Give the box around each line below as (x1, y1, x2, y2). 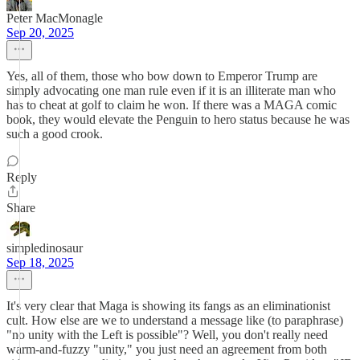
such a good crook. (6, 127, 103, 141)
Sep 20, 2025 (6, 26, 74, 39)
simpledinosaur (6, 241, 83, 255)
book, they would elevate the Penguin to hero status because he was (6, 112, 350, 126)
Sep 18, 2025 (6, 256, 74, 269)
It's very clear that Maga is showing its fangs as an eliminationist (6, 299, 330, 313)
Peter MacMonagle (6, 11, 103, 25)
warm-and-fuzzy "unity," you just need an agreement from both (6, 342, 327, 356)
